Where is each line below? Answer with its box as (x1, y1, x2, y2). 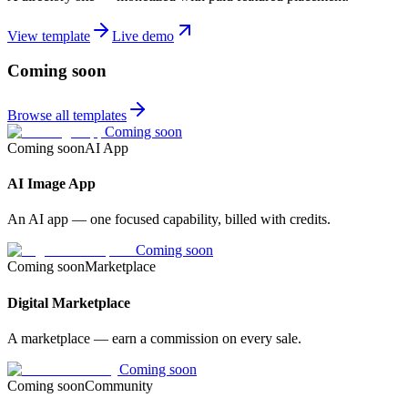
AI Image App (7, 176, 96, 192)
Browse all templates (7, 107, 127, 123)
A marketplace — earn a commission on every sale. (7, 331, 301, 346)
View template (7, 27, 90, 44)
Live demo (112, 27, 174, 44)
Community (85, 378, 153, 393)
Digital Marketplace (7, 294, 130, 311)
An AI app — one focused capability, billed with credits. (7, 211, 331, 228)
